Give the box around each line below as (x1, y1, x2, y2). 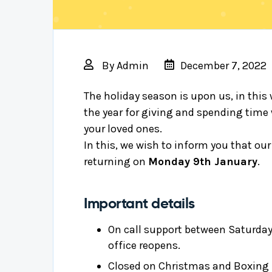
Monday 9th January (148, 155, 257, 168)
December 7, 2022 (180, 59, 267, 72)
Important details (84, 194, 195, 212)
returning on (84, 155, 148, 168)
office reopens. (108, 239, 180, 252)
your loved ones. (84, 122, 162, 135)
